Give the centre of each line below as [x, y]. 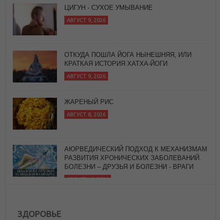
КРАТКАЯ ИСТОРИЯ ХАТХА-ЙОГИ [116, 18]
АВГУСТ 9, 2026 [86, 30]
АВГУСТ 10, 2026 [88, 133]
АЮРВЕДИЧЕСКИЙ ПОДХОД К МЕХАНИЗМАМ [136, 103]
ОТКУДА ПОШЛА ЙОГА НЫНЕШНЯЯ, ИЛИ [128, 9]
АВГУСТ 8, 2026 [86, 69]
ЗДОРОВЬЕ [39, 214]
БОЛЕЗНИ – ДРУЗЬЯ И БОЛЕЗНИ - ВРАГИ [129, 121]
